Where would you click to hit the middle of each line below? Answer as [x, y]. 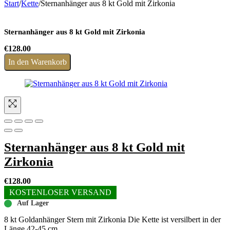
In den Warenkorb [37, 62]
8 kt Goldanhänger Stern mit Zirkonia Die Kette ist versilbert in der [112, 219]
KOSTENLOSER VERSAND [60, 192]
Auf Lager [33, 203]
